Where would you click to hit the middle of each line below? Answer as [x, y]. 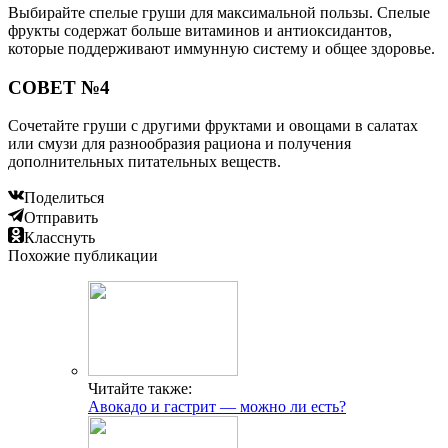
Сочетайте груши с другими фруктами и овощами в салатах [213, 126]
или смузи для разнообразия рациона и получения [179, 144]
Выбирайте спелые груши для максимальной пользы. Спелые [219, 13]
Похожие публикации [83, 256]
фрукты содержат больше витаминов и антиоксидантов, [200, 31]
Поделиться [64, 198]
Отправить [61, 218]
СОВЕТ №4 [59, 87]
